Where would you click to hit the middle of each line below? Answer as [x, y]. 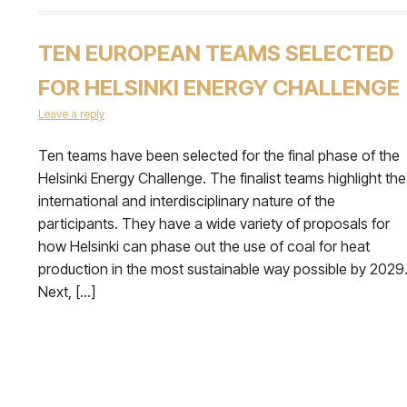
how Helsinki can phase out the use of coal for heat [204, 246]
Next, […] [67, 291]
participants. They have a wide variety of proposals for [214, 223]
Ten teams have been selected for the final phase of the [219, 155]
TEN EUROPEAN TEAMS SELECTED [216, 53]
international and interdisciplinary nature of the [187, 200]
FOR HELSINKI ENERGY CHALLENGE [219, 87]
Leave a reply [71, 114]
